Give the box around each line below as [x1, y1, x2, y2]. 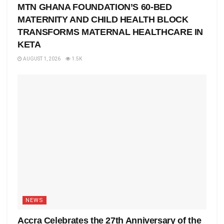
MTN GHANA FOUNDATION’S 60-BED [17, 1, 172, 12]
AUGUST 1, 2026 [22, 55, 60, 61]
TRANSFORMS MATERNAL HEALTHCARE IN [17, 26, 203, 37]
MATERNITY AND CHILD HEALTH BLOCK [17, 14, 188, 24]
